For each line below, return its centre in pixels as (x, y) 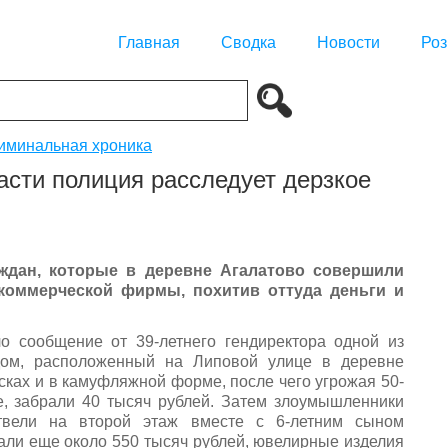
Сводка (248, 43)
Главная (149, 43)
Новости (348, 43)
